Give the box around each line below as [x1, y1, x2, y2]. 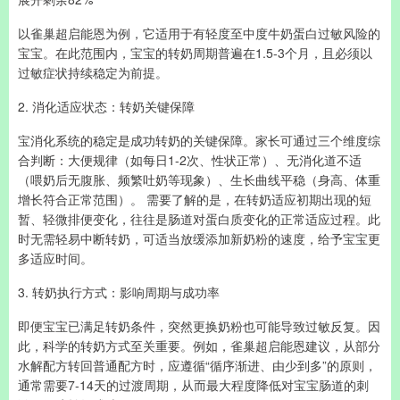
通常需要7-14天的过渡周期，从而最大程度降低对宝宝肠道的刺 [18, 376, 369, 394]
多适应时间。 [18, 249, 93, 267]
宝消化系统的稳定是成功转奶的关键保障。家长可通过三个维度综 [18, 131, 380, 149]
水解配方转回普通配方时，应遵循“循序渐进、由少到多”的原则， [18, 356, 377, 374]
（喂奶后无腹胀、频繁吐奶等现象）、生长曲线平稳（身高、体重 [18, 171, 380, 188]
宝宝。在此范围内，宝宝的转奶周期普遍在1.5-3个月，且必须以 [18, 44, 372, 62]
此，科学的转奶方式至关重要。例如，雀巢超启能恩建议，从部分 [18, 337, 380, 354]
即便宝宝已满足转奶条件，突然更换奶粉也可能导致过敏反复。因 [18, 317, 380, 335]
